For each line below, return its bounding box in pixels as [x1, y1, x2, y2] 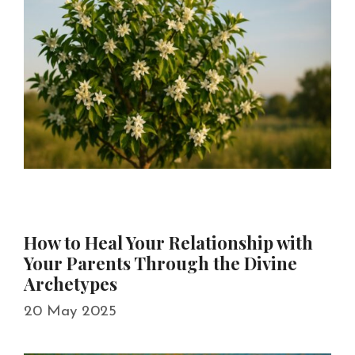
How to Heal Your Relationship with [24, 230, 313, 254]
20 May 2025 [24, 304, 116, 320]
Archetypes [24, 271, 117, 296]
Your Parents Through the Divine [24, 250, 297, 275]
